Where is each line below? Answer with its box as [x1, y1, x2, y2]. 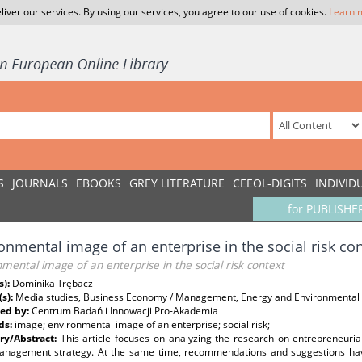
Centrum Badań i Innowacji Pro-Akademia [32, 304, 218, 318]
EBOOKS [76, 175, 121, 191]
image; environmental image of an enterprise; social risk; [15, 318, 270, 331]
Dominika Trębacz [12, 276, 93, 290]
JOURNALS [12, 175, 68, 191]
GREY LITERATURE [129, 175, 225, 191]
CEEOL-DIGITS [233, 175, 307, 191]
